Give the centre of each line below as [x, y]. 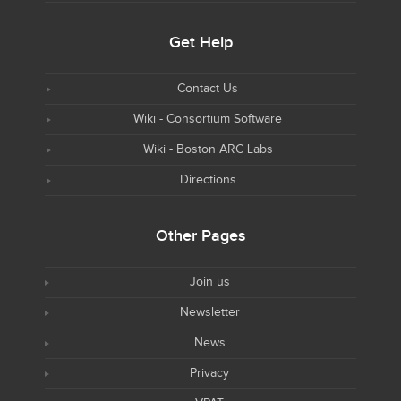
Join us [209, 282]
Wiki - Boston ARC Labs [208, 149]
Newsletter [209, 312]
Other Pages [200, 236]
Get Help [200, 43]
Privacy [209, 373]
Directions [208, 180]
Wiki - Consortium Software [208, 119]
